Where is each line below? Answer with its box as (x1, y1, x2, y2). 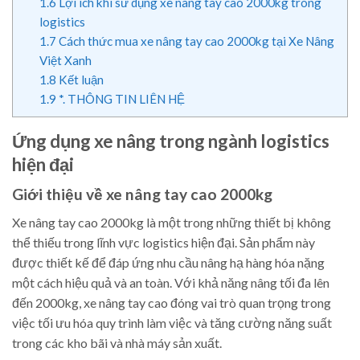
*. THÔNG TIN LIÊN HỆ (55, 92, 185, 107)
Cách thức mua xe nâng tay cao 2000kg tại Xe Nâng (55, 34, 334, 49)
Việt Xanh (39, 53, 92, 68)
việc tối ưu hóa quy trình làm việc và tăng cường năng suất (12, 314, 332, 330)
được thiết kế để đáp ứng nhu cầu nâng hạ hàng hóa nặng (12, 254, 325, 270)
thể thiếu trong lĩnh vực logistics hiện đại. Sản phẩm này (12, 234, 315, 250)
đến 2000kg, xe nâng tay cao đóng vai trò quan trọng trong (12, 294, 331, 310)
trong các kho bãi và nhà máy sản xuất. (12, 334, 222, 350)
